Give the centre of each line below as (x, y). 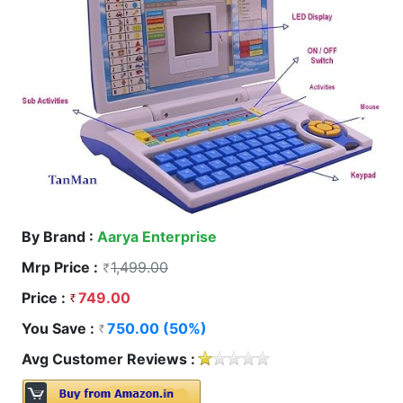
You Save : (60, 329)
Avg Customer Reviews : (108, 359)
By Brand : (59, 237)
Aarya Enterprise (157, 237)
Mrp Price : (62, 268)
